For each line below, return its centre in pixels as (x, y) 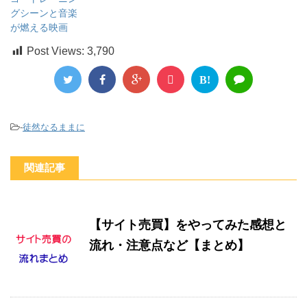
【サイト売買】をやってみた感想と (188, 225)
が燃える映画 (39, 28)
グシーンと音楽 (44, 13)
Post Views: (57, 51)
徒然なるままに (54, 127)
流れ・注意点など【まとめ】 (169, 246)
